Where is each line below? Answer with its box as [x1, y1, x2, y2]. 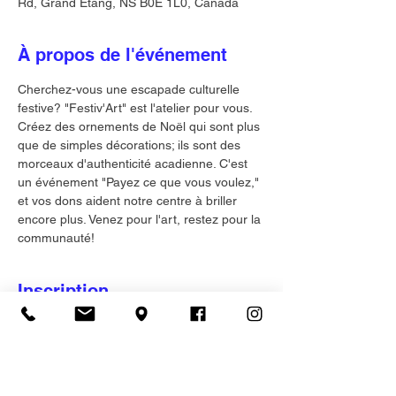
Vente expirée [29, 339, 95, 351]
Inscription [18, 280, 109, 301]
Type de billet [18, 366, 91, 380]
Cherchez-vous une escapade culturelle [18, 82, 243, 96]
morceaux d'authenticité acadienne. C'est [18, 156, 251, 171]
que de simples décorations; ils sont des [18, 138, 244, 152]
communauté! [18, 231, 95, 245]
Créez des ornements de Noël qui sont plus [18, 119, 263, 133]
